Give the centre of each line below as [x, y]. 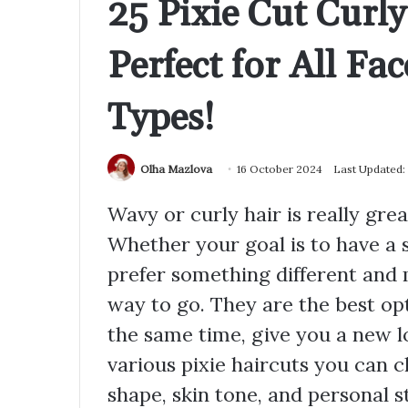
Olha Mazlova [176, 168]
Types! [161, 118]
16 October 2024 [280, 168]
